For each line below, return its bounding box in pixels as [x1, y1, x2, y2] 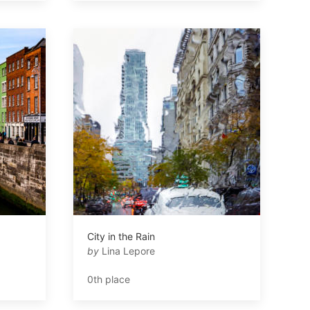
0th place [87, 273, 130, 285]
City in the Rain [87, 230, 155, 242]
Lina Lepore [99, 244, 155, 257]
